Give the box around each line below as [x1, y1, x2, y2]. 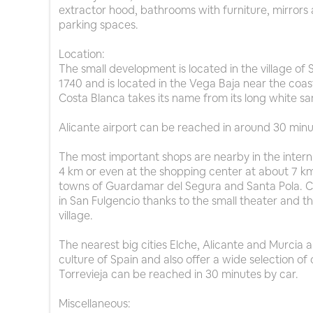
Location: [59, 47, 105, 62]
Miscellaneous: [59, 296, 131, 312]
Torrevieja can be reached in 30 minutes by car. [59, 267, 298, 282]
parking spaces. [59, 17, 138, 33]
